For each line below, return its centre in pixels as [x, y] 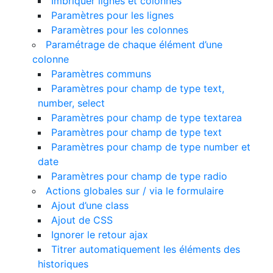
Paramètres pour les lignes [112, 15]
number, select [71, 103]
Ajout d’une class [90, 205]
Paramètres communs [101, 74]
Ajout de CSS [82, 220]
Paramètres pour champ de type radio [139, 176]
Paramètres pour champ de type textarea [147, 118]
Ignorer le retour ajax [100, 235]
